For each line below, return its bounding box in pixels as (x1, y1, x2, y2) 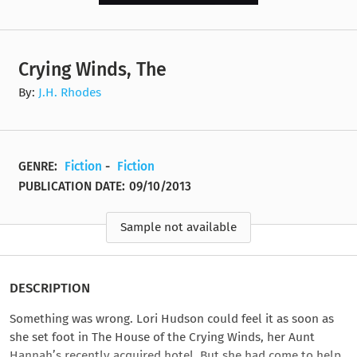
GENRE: (18, 159, 61, 175)
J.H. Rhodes (38, 85, 102, 100)
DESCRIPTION (10, 280, 90, 296)
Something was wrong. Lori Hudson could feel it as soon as (10, 312, 334, 326)
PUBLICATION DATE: (18, 179, 126, 194)
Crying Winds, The (18, 58, 167, 81)
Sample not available (120, 219, 237, 234)
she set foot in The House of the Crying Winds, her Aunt (10, 330, 315, 344)
